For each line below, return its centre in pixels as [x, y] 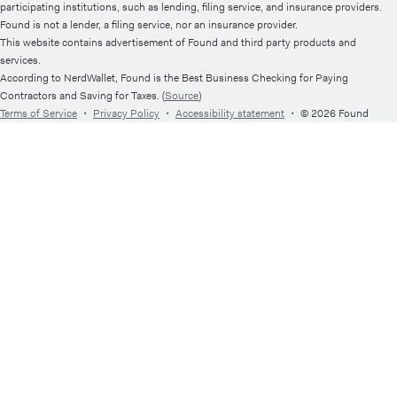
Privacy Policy [126, 113]
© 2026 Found [335, 113]
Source [182, 96]
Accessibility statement [230, 113]
